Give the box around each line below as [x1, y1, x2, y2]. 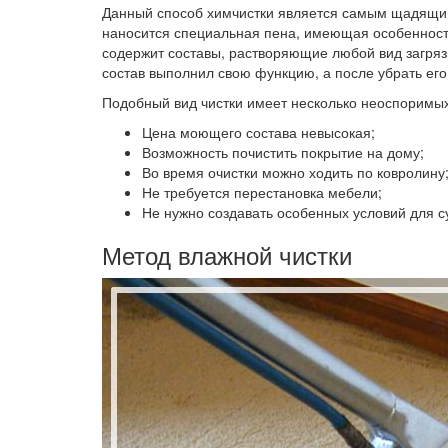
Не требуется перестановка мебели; [142, 182, 382, 202]
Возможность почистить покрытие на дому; [142, 142, 424, 162]
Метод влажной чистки [102, 237, 352, 272]
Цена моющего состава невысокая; [142, 122, 375, 142]
